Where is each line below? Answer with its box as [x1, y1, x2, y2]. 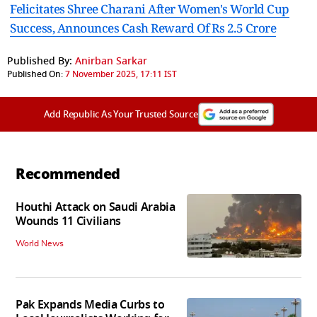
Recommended [16, 163, 120, 185]
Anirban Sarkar [75, 53, 147, 69]
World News [16, 239, 64, 248]
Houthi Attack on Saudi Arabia [16, 199, 175, 217]
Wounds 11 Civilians [16, 213, 121, 231]
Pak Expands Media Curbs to [16, 296, 165, 314]
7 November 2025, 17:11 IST [65, 67, 177, 81]
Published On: [7, 67, 63, 81]
